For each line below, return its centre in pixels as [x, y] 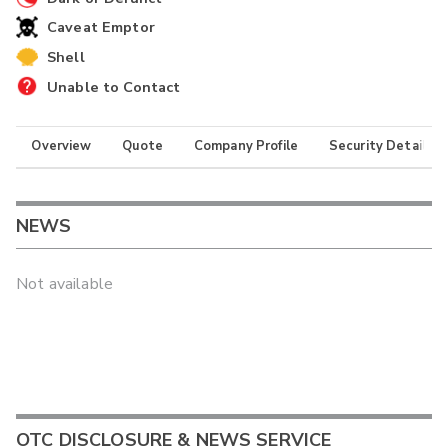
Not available [64, 283]
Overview [61, 146]
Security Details [381, 146]
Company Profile [246, 146]
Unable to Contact [113, 86]
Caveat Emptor [100, 27]
